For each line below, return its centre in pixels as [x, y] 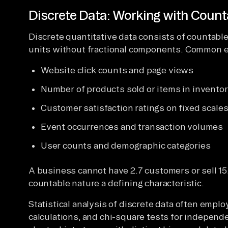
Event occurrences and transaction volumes [132, 126]
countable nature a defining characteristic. [116, 183]
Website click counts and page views [117, 70]
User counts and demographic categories [126, 145]
